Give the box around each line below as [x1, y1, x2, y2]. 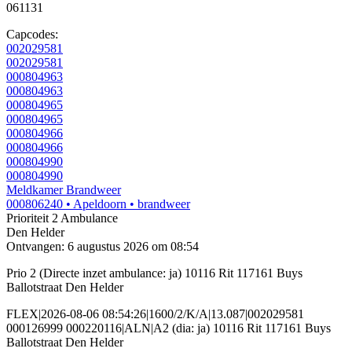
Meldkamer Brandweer [6, 183, 121, 197]
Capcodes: [6, 27, 58, 42]
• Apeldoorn [66, 197, 126, 211]
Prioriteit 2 [6, 211, 58, 225]
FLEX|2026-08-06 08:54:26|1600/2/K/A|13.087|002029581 [6, 307, 304, 321]
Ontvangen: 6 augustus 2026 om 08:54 [6, 240, 199, 254]
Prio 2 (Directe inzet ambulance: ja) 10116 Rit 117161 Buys [6, 266, 302, 280]
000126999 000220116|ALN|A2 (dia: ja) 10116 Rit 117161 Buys [6, 321, 331, 335]
